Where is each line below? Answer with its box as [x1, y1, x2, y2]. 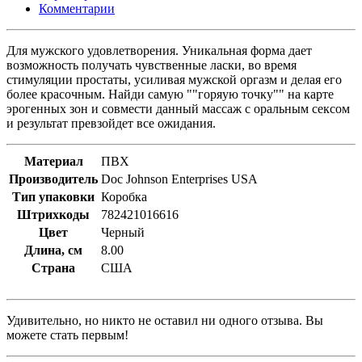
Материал [23, 154, 83, 168]
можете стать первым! [6, 327, 128, 342]
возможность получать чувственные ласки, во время [6, 57, 297, 72]
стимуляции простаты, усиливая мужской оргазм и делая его [6, 72, 342, 86]
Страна [32, 260, 75, 275]
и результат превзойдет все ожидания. [6, 116, 216, 130]
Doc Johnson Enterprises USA [101, 171, 258, 186]
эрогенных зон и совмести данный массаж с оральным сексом [6, 101, 350, 116]
